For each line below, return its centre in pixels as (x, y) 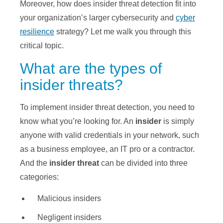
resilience (37, 32)
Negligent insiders (69, 218)
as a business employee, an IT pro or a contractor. (107, 149)
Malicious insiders (69, 199)
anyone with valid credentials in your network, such (110, 135)
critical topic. (42, 46)
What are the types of (91, 69)
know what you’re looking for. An (78, 121)
